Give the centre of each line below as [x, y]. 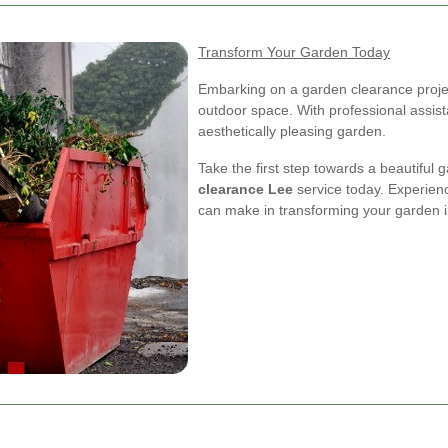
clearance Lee [245, 189]
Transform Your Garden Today [294, 52]
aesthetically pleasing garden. [292, 131]
